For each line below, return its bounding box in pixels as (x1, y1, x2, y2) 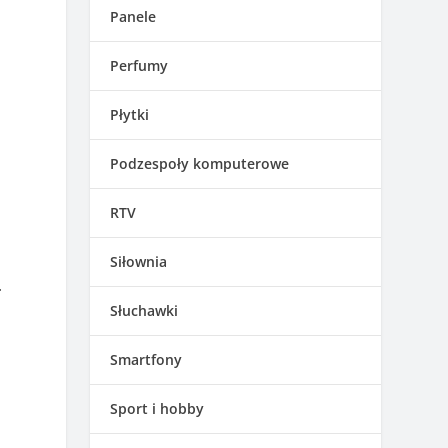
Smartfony (110, 349, 183, 369)
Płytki (110, 104, 150, 124)
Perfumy (110, 55, 169, 75)
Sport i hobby (110, 398, 205, 418)
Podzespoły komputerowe (110, 153, 290, 173)
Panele (110, 6, 157, 26)
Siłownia (110, 251, 168, 271)
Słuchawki (110, 300, 179, 320)
